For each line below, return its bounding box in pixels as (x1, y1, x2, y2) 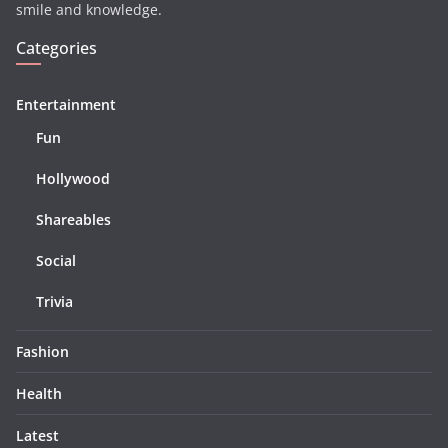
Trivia (36, 291, 73, 311)
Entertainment (16, 94, 116, 114)
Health (16, 383, 62, 403)
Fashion (16, 341, 69, 361)
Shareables (36, 209, 111, 229)
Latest (16, 425, 59, 445)
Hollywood (36, 168, 110, 188)
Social (36, 250, 76, 270)
